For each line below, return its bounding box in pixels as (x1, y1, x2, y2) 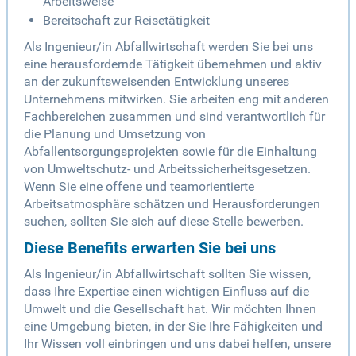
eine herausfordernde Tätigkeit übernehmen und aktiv (24, 56, 322, 72)
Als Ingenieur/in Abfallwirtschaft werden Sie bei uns (24, 39, 313, 55)
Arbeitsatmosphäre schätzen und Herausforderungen (24, 196, 320, 212)
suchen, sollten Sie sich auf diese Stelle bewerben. (24, 214, 304, 230)
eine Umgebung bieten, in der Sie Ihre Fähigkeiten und (24, 319, 323, 335)
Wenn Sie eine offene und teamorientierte (24, 179, 254, 195)
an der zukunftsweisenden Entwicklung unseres (24, 74, 289, 90)
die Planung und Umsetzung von (24, 126, 206, 142)
